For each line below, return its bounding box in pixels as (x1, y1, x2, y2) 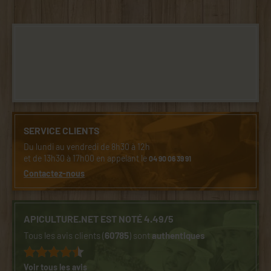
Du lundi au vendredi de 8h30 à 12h (24, 141, 151, 152)
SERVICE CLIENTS (24, 124, 100, 136)
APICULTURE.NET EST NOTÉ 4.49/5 (24, 212, 174, 224)
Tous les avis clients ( (24, 229, 105, 241)
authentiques (152, 229, 206, 241)
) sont (129, 229, 152, 241)
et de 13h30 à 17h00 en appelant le (24, 152, 149, 163)
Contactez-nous (24, 168, 85, 179)
